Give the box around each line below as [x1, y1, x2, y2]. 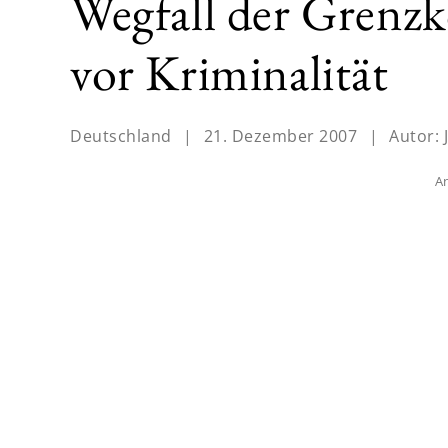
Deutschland [70, 125, 172, 148]
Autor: [389, 125, 444, 148]
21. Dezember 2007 [203, 125, 357, 148]
